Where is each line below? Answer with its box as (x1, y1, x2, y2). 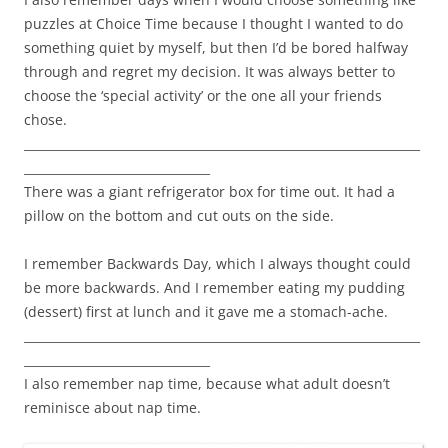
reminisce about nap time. (24, 398, 201, 418)
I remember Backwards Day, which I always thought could (24, 254, 411, 274)
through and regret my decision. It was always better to (24, 62, 395, 82)
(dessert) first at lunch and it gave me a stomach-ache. (24, 302, 388, 322)
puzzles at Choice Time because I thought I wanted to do (24, 14, 403, 34)
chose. (24, 110, 67, 130)
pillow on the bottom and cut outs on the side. (24, 206, 334, 226)
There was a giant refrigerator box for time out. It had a (24, 182, 395, 202)
